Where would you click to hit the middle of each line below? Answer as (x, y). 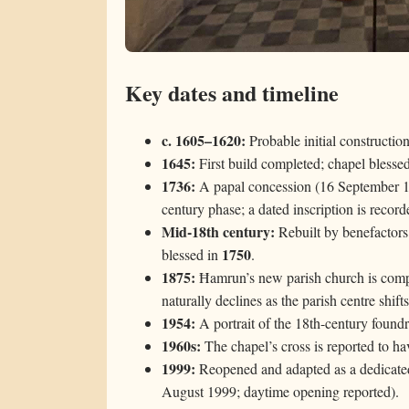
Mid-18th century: (218, 231)
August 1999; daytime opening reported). (280, 391)
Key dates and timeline (232, 92)
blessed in (192, 254)
